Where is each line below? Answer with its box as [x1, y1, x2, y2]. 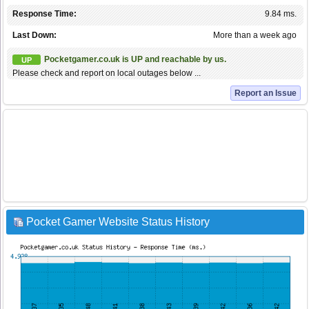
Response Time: [12, 9, 77, 19]
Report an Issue [235, 88, 297, 99]
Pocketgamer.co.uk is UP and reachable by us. [44, 54, 226, 65]
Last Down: [12, 30, 57, 41]
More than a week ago [213, 30, 297, 41]
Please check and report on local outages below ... [12, 68, 201, 79]
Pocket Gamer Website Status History [26, 216, 210, 228]
